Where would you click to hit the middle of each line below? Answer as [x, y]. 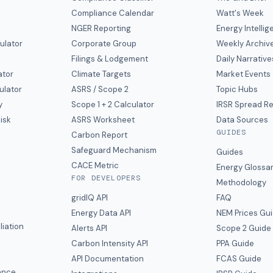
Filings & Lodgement [109, 59]
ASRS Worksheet [103, 120]
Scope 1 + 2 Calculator [112, 105]
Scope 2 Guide [244, 228]
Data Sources [243, 120]
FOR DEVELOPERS [106, 178]
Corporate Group [104, 44]
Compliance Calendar [112, 13]
